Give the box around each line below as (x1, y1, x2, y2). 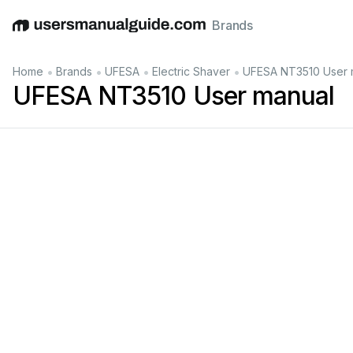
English (12, 25, 54, 42)
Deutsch (54, 25, 104, 42)
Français (195, 25, 247, 42)
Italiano (152, 25, 195, 42)
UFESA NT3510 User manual (13, 80, 334, 111)
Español (104, 25, 152, 42)
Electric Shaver (152, 65, 230, 78)
